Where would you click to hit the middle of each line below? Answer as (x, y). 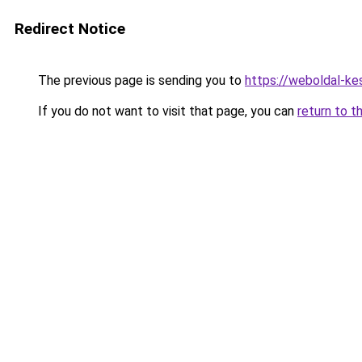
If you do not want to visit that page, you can (166, 111)
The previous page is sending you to (140, 80)
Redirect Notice (70, 29)
